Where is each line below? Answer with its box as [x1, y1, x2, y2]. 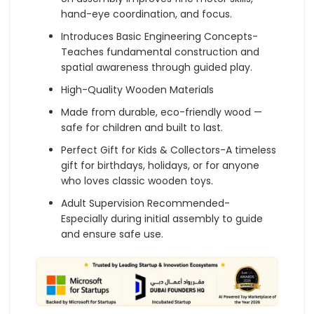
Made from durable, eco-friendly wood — [61, 105, 262, 120]
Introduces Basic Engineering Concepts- [61, 29, 258, 44]
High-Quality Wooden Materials [61, 83, 214, 97]
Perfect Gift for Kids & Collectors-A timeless [61, 143, 276, 158]
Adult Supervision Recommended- [61, 196, 230, 211]
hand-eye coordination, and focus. [61, 7, 232, 22]
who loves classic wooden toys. [61, 174, 213, 189]
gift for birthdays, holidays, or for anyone [61, 158, 259, 173]
